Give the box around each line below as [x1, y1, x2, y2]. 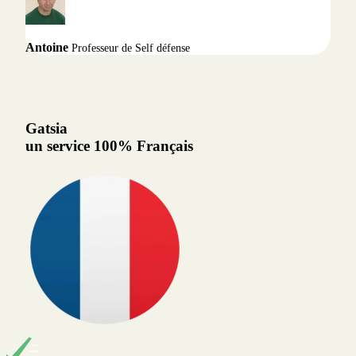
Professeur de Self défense [72, 41, 190, 54]
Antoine [25, 40, 68, 54]
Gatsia [25, 120, 68, 137]
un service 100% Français [25, 137, 193, 155]
